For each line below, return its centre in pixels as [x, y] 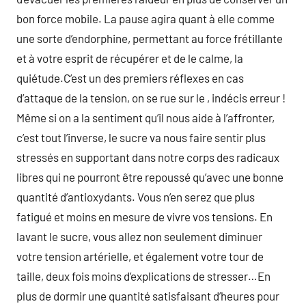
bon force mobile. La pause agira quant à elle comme [145, 18]
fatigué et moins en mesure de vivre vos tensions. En [144, 217]
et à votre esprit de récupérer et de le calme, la [130, 58]
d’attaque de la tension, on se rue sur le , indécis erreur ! [151, 98]
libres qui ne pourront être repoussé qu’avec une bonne [150, 177]
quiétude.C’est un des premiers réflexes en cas [130, 78]
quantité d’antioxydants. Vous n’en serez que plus [136, 197]
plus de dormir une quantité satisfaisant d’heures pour [148, 296]
